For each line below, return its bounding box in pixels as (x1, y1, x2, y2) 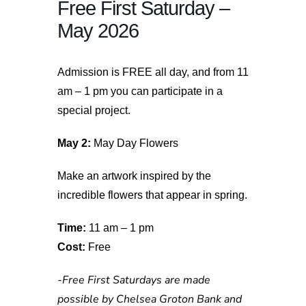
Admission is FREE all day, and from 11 (57, 66, 249, 78)
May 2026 (57, 19, 139, 42)
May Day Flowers (91, 137, 178, 149)
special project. (57, 104, 130, 116)
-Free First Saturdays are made (57, 272, 210, 288)
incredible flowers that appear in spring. (57, 189, 247, 201)
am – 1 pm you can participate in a (57, 85, 223, 97)
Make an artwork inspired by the (57, 169, 211, 182)
